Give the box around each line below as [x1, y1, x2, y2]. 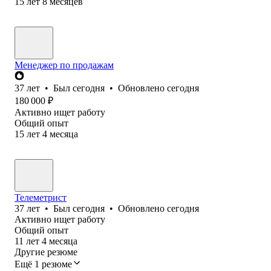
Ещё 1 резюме [15, 258, 72, 269]
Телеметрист [15, 192, 67, 203]
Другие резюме [15, 246, 77, 257]
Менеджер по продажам [15, 59, 114, 70]
